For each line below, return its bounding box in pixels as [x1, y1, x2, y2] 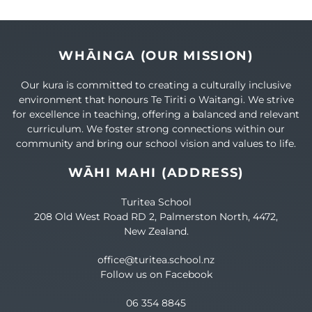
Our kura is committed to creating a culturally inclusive [21, 78, 291, 91]
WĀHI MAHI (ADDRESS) [68, 164, 244, 180]
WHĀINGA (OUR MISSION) [58, 47, 253, 63]
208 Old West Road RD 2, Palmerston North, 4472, [34, 210, 278, 223]
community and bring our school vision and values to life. [16, 136, 296, 150]
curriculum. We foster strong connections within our [27, 122, 285, 135]
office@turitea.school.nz [97, 253, 214, 266]
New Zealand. [123, 224, 189, 237]
